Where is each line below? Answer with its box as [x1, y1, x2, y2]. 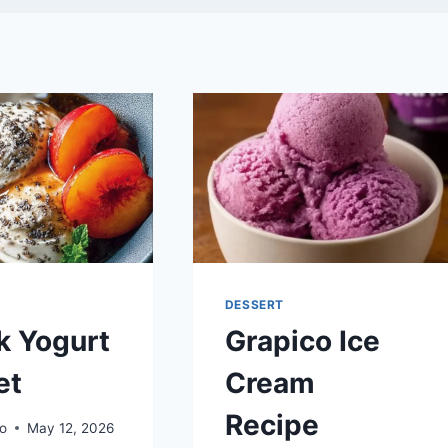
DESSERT [224, 297, 284, 313]
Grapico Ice [224, 323, 380, 358]
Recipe [224, 407, 319, 442]
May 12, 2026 [27, 419, 115, 436]
